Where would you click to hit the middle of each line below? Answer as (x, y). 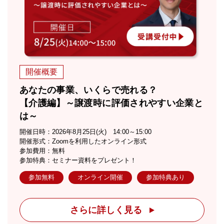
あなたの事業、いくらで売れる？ (88, 90)
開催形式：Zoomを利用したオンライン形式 (83, 141)
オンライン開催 (100, 177)
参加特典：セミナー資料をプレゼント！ (78, 160)
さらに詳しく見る (106, 210)
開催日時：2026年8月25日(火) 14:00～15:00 (85, 131)
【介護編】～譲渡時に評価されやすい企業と (111, 103)
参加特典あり (165, 177)
